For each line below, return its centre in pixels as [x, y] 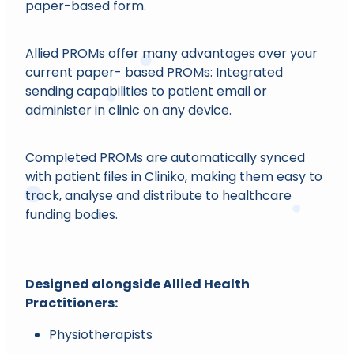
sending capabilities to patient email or [146, 92]
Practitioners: [73, 304]
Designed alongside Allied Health [137, 285]
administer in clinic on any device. [130, 111]
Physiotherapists [101, 335]
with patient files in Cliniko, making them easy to [174, 177]
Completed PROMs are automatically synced [165, 158]
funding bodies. [73, 215]
